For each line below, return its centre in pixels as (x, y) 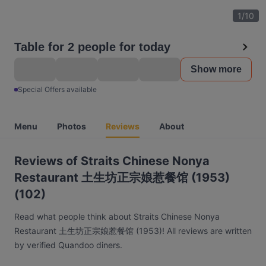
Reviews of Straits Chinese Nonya (112, 161)
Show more (216, 69)
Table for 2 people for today (92, 47)
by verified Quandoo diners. (68, 245)
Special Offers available (57, 89)
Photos (72, 126)
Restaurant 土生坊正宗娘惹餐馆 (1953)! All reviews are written (133, 231)
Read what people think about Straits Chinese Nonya (117, 216)
